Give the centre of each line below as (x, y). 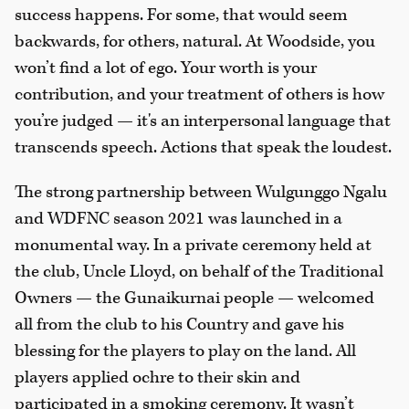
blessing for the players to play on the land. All (185, 351)
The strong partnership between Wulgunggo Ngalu (201, 193)
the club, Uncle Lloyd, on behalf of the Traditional (199, 272)
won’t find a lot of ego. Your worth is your (166, 68)
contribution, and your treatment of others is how (199, 95)
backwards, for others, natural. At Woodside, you (195, 42)
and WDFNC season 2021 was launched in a (178, 219)
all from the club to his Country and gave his (179, 325)
